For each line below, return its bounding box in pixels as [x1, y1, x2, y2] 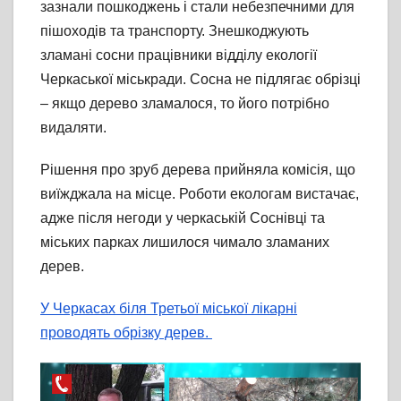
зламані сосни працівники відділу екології [40, 47, 317, 64]
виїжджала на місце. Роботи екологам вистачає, [40, 186, 359, 202]
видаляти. [40, 120, 107, 136]
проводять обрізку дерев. [40, 325, 212, 341]
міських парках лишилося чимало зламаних [40, 235, 329, 251]
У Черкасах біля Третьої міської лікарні [40, 301, 297, 317]
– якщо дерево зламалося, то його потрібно [40, 96, 329, 112]
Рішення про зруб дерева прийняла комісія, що [40, 162, 355, 178]
